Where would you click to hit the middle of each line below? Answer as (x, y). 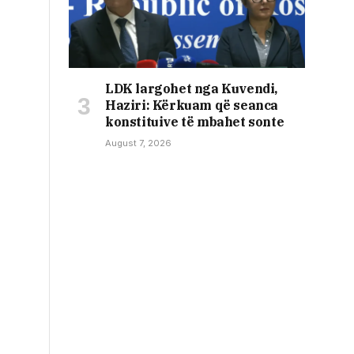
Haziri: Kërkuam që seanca (192, 105)
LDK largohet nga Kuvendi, (192, 89)
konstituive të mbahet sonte (195, 122)
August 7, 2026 (138, 143)
